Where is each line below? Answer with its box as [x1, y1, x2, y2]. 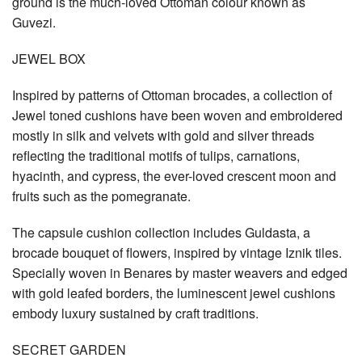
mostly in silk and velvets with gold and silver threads [12, 125, 314, 145]
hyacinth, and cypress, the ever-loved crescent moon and [12, 166, 336, 185]
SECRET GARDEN [12, 339, 126, 359]
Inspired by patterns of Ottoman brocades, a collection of [12, 85, 332, 104]
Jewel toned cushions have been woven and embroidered [12, 105, 343, 124]
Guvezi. [12, 12, 56, 32]
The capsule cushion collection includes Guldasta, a [12, 222, 310, 242]
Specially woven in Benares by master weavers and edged [12, 263, 347, 282]
